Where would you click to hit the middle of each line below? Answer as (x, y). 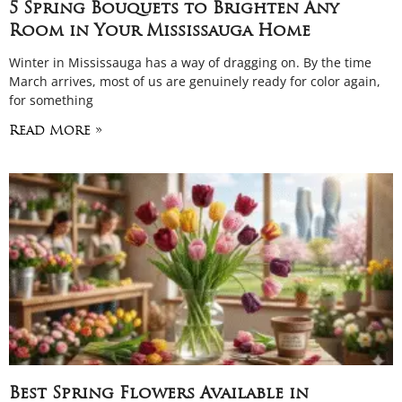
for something (51, 100)
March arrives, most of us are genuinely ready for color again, (195, 81)
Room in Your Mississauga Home (160, 32)
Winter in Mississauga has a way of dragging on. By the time (190, 62)
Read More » (56, 131)
